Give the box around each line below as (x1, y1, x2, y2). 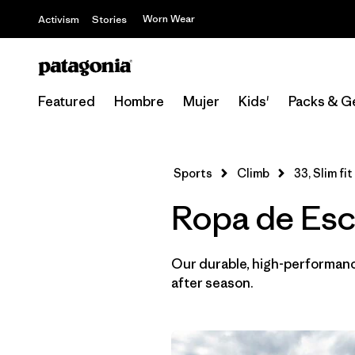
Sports (174, 166, 212, 181)
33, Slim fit (294, 166, 353, 181)
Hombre (114, 93, 164, 110)
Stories (92, 13, 127, 26)
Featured (38, 93, 95, 110)
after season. (171, 274, 254, 292)
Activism (38, 13, 79, 26)
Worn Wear (143, 12, 195, 25)
